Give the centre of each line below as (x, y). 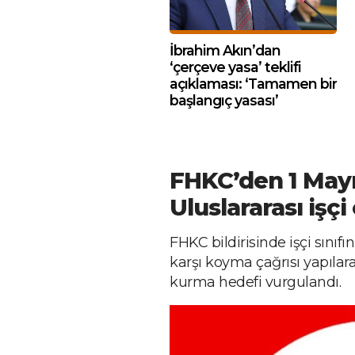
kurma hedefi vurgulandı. (255, 282)
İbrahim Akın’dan (225, 50)
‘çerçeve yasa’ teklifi (235, 67)
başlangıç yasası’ (224, 100)
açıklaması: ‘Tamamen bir (253, 84)
